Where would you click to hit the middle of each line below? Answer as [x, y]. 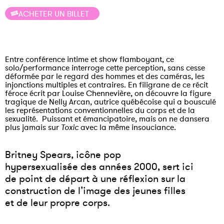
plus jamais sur [33, 127]
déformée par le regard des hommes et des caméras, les [105, 76]
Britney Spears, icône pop [63, 155]
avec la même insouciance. [127, 127]
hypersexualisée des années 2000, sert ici [99, 167]
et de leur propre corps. [57, 203]
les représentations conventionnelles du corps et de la [100, 110]
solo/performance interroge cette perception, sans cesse [105, 67]
